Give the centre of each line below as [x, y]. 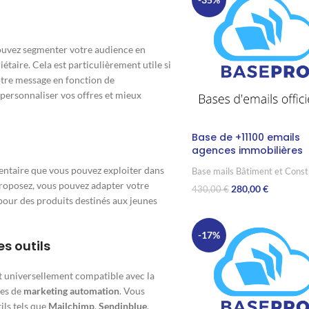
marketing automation [71, 291]
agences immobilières [247, 151]
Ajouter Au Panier [227, 210]
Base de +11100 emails [246, 138]
